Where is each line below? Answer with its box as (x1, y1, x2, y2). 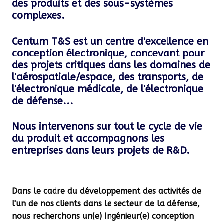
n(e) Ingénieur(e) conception (87, 211, 194, 221)
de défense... (12, 95, 76, 107)
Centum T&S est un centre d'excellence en (12, 36, 208, 48)
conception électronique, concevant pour (12, 48, 204, 59)
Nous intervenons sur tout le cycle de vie (12, 121, 202, 133)
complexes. (12, 10, 65, 22)
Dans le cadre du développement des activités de (12, 186, 201, 196)
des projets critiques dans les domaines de (12, 59, 210, 71)
